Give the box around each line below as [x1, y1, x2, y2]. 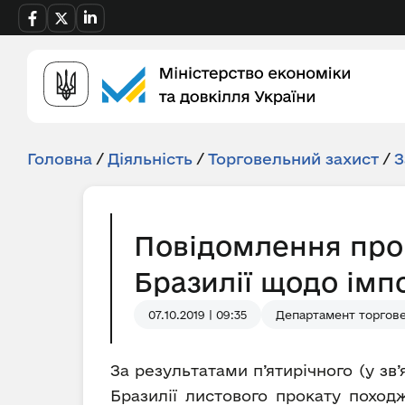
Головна [27, 150, 92, 167]
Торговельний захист [208, 150, 379, 167]
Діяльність [108, 150, 193, 167]
